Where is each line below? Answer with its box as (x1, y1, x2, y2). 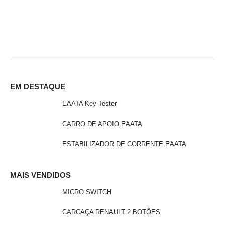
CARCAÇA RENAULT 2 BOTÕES (62, 208, 160, 216)
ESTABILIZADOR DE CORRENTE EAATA (62, 140, 186, 148)
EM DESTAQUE (10, 82, 65, 91)
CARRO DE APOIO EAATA (62, 120, 142, 128)
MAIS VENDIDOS (10, 171, 71, 179)
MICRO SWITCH (62, 188, 111, 196)
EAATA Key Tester (62, 99, 117, 107)
